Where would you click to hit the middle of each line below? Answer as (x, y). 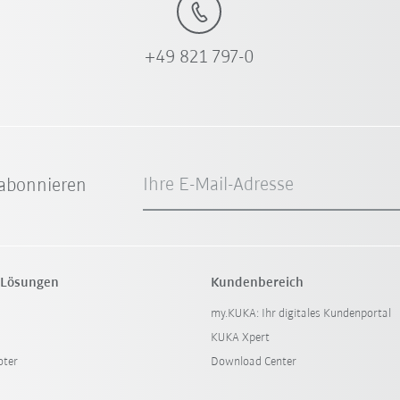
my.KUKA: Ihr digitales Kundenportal (300, 313)
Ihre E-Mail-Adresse (219, 185)
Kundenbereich (257, 283)
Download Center (253, 362)
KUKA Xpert (240, 337)
